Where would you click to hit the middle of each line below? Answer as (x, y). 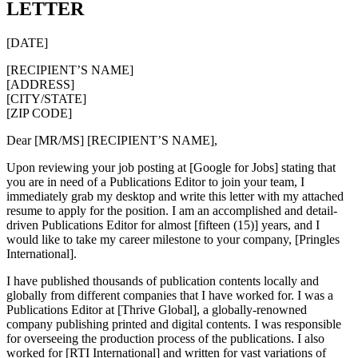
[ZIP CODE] (39, 113)
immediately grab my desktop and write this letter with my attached (175, 196)
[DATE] (27, 42)
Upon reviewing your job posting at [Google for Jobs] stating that (171, 167)
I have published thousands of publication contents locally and (163, 280)
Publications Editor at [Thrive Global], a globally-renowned (157, 309)
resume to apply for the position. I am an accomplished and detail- (172, 210)
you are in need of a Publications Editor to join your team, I (155, 181)
